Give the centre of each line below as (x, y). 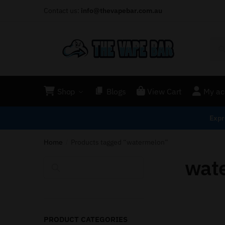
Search (73, 167)
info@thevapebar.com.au (122, 11)
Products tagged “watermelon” (120, 142)
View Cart (165, 91)
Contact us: (62, 11)
